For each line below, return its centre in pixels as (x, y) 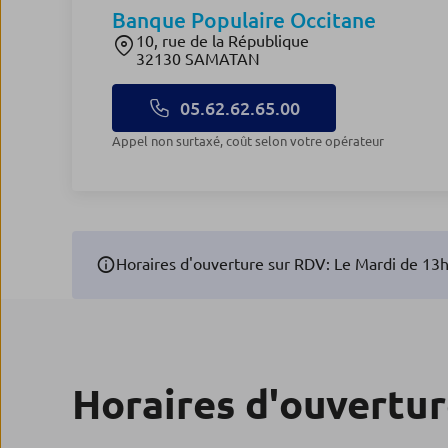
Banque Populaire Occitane (244, 20)
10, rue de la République (222, 41)
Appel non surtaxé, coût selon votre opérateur (252, 141)
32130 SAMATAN (198, 59)
